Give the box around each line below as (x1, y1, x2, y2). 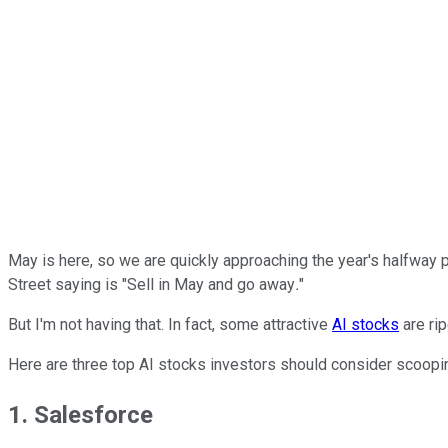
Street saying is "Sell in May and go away (8, 274, 295, 294)
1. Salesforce (8, 400, 153, 429)
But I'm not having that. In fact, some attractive (8, 314, 332, 334)
